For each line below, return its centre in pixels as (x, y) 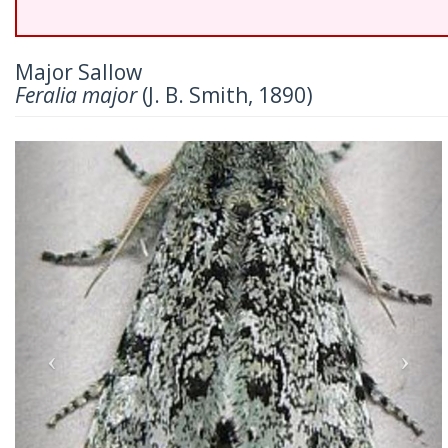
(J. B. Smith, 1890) (225, 95)
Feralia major (76, 95)
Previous (87, 153)
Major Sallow (78, 72)
